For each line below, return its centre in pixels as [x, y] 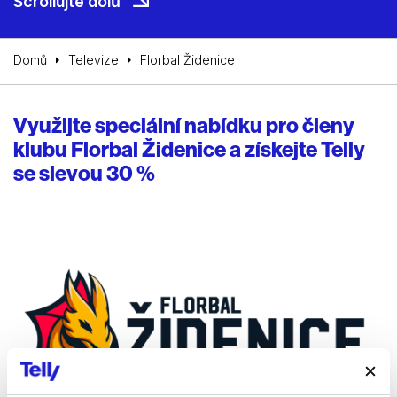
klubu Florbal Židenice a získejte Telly [189, 149]
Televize [93, 60]
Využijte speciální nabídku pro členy [184, 125]
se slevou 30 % [84, 173]
